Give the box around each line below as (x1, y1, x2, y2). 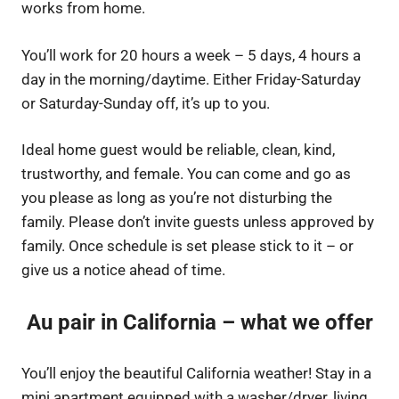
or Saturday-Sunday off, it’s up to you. (21, 94, 270, 112)
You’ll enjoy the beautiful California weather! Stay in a (21, 364, 371, 383)
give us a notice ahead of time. (21, 261, 225, 280)
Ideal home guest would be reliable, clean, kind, (21, 141, 335, 159)
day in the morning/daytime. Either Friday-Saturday (21, 69, 361, 88)
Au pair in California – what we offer (26, 309, 373, 335)
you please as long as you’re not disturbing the (21, 189, 332, 208)
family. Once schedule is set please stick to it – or (21, 237, 354, 256)
